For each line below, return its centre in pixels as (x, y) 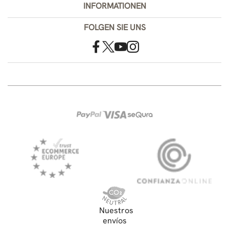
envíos (114, 220)
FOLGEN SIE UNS (114, 27)
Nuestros (116, 210)
